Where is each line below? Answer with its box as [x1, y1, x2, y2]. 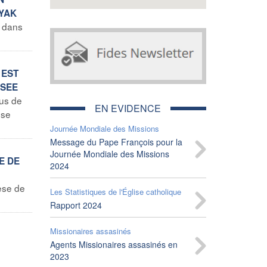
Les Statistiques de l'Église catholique [49, 185, 181, 197]
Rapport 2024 [49, 198, 102, 211]
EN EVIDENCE [95, 101, 162, 115]
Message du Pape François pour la [49, 135, 182, 148]
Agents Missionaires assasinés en [49, 238, 178, 250]
